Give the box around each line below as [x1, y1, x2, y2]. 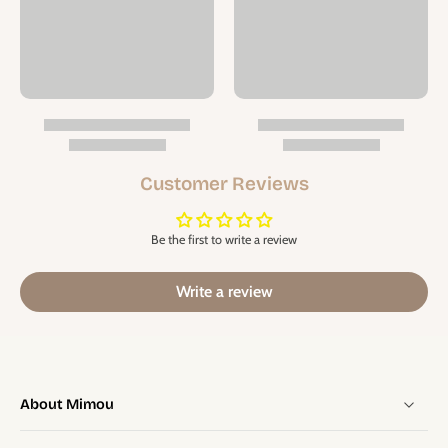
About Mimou [20, 396, 114, 413]
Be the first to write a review [151, 231, 297, 247]
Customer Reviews [139, 171, 309, 195]
